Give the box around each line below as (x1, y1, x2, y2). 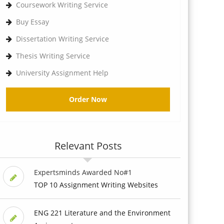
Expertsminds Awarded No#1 (33, 167, 132, 177)
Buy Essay (16, 16, 49, 26)
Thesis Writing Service (16, 50, 90, 60)
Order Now (69, 94, 107, 104)
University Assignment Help (16, 67, 108, 77)
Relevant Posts (54, 138, 122, 152)
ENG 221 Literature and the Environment (33, 207, 170, 217)
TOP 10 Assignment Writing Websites (33, 179, 158, 189)
